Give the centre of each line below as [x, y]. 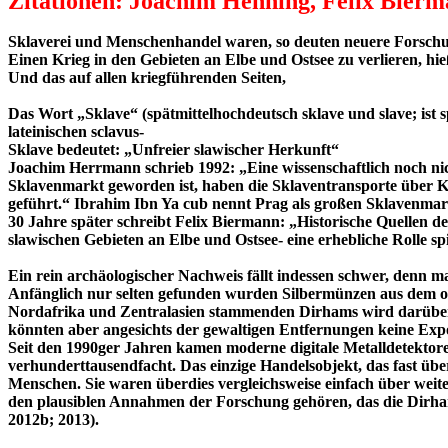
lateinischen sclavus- [76, 132]
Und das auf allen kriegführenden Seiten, [147, 78]
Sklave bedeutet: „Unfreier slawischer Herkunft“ [173, 150]
